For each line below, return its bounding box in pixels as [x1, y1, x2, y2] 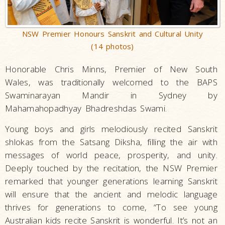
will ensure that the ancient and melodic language [5, 188, 217, 200]
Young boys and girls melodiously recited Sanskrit [5, 123, 217, 135]
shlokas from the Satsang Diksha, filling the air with [5, 136, 217, 148]
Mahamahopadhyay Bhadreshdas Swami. [5, 102, 167, 114]
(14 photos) [91, 41, 134, 51]
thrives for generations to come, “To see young [5, 201, 217, 213]
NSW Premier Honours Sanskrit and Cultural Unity [22, 28, 203, 39]
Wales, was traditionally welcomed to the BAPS [5, 76, 217, 88]
